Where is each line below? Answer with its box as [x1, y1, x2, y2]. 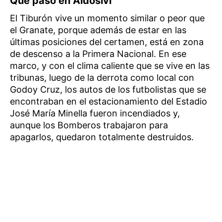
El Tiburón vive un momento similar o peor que [10, 12, 205, 23]
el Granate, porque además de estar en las [10, 24, 186, 35]
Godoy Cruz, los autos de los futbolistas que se [10, 84, 206, 95]
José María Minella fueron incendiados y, [10, 108, 180, 118]
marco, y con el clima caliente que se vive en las [10, 60, 210, 71]
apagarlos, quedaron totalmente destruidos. [10, 131, 194, 142]
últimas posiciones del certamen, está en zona [10, 36, 204, 47]
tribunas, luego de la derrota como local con [10, 72, 194, 83]
